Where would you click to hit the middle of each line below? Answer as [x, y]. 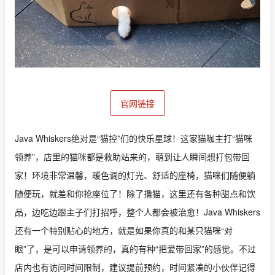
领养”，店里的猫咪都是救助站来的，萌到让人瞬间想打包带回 [132, 156]
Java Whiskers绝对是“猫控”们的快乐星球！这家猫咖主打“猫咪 [134, 138]
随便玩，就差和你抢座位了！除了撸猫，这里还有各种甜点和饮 [135, 193]
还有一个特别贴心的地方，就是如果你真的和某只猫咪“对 [124, 230]
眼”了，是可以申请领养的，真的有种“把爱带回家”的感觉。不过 [135, 248]
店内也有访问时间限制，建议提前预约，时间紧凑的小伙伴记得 [135, 267]
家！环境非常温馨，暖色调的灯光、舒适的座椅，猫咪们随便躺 [135, 175]
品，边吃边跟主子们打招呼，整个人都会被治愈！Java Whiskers [137, 211]
